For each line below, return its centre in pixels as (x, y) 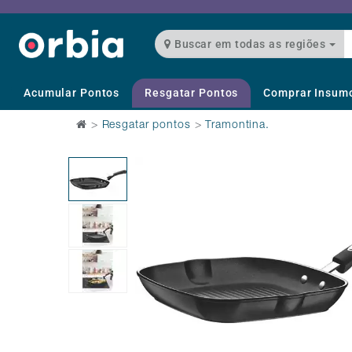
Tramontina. (237, 126)
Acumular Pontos (72, 93)
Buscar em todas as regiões (282, 44)
